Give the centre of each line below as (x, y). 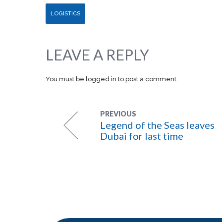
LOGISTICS (65, 13)
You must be (66, 79)
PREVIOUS (118, 114)
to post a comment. (147, 79)
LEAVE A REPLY (97, 55)
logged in (101, 79)
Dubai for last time (142, 136)
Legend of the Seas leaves (157, 125)
